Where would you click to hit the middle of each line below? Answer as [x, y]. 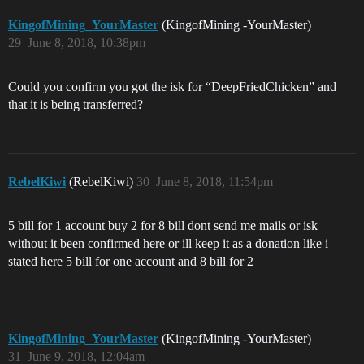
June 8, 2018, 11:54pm [214, 182]
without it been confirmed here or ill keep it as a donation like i [168, 243]
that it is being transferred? [76, 104]
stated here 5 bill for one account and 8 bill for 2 [131, 261]
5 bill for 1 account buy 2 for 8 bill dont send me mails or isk [163, 225]
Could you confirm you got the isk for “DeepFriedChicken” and [172, 87]
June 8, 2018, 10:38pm [87, 43]
